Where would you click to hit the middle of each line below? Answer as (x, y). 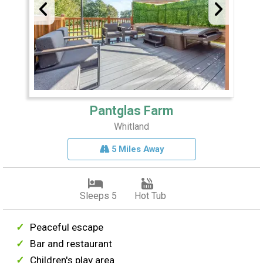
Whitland (131, 127)
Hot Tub (150, 196)
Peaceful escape (67, 227)
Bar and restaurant (71, 244)
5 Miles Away (136, 149)
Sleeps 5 (98, 196)
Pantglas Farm (131, 111)
